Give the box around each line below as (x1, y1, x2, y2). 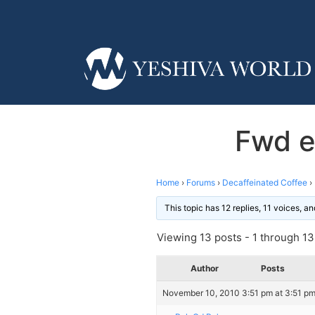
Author (191, 262, 219, 274)
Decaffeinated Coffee (222, 176, 307, 188)
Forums (186, 176, 215, 188)
